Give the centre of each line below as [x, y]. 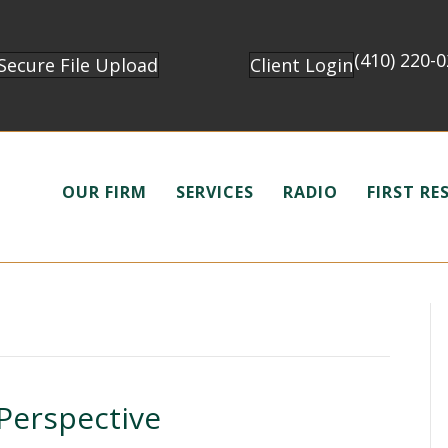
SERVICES [215, 191]
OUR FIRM [105, 191]
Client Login [302, 64]
